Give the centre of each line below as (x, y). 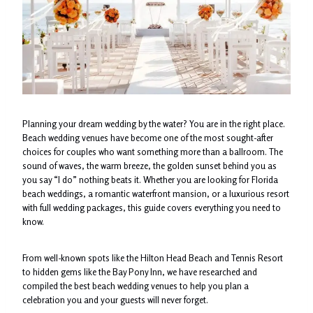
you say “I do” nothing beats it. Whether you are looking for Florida (150, 179)
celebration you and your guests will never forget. (115, 299)
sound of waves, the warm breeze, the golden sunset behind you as (150, 165)
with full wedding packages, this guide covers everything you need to (152, 207)
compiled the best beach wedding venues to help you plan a (136, 285)
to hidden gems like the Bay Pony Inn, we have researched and (140, 271)
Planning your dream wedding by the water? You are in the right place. (154, 123)
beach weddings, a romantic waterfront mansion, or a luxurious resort (156, 193)
